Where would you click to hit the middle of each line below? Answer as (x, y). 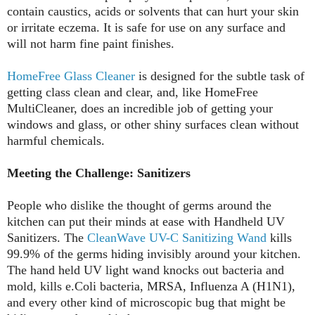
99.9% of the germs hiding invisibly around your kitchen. (154, 253)
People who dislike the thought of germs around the (139, 205)
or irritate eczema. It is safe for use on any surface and (146, 27)
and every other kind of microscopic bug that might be (146, 302)
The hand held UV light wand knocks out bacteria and (146, 270)
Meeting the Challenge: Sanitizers (99, 173)
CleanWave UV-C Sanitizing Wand (177, 237)
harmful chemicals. (56, 140)
